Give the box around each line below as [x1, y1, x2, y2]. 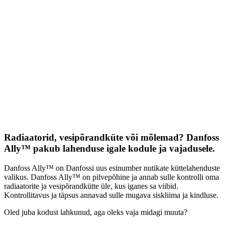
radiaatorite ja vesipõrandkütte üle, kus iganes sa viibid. [4, 181, 178, 190]
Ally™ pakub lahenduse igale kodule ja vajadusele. [4, 143, 215, 154]
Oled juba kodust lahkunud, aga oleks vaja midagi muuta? [4, 207, 187, 216]
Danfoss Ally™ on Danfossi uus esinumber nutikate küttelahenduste [4, 163, 220, 172]
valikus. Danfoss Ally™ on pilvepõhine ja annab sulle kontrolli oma [4, 172, 219, 181]
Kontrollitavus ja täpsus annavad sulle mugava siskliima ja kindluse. [4, 190, 218, 199]
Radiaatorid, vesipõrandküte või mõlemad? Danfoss [4, 132, 219, 143]
